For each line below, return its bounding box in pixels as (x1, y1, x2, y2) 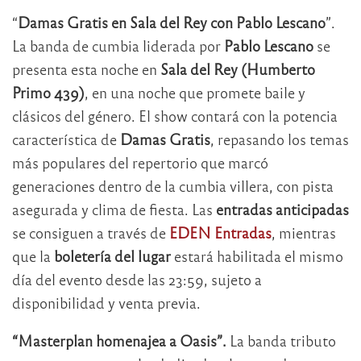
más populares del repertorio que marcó (12, 152, 268, 172)
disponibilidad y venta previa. (12, 293, 201, 312)
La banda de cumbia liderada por (12, 35, 224, 55)
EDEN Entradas (169, 222, 272, 242)
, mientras (272, 222, 336, 242)
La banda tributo (226, 330, 336, 350)
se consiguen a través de (12, 222, 169, 242)
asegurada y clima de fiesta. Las (12, 199, 216, 218)
